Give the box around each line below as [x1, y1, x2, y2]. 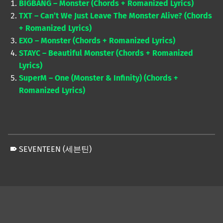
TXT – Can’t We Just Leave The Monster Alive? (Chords [19, 11, 213, 21]
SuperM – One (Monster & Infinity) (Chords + [19, 73, 179, 83]
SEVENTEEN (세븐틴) [19, 144, 92, 154]
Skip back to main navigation [7, 165, 46, 175]
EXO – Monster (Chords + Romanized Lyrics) [19, 36, 176, 46]
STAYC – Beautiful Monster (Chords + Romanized [19, 48, 194, 58]
